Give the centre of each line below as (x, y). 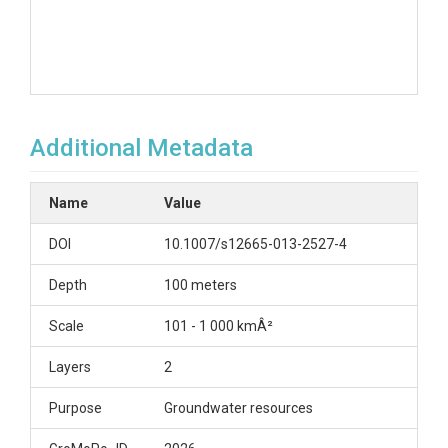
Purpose (75, 408)
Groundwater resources (238, 408)
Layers (70, 367)
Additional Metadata (141, 148)
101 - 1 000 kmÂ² (218, 326)
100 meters (200, 285)
